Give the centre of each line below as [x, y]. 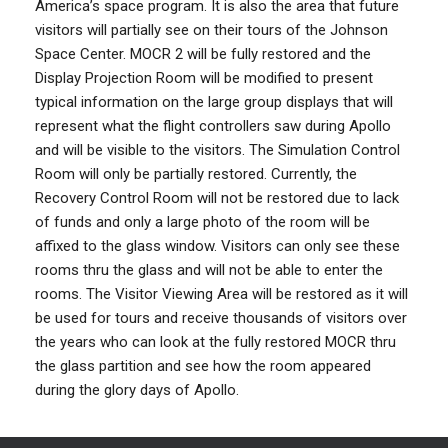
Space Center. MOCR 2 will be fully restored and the [203, 54]
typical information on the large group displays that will [214, 102]
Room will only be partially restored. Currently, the [196, 174]
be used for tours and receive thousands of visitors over [221, 318]
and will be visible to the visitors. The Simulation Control [217, 150]
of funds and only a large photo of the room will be [202, 222]
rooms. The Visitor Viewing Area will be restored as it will [221, 294]
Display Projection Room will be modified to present [204, 78]
